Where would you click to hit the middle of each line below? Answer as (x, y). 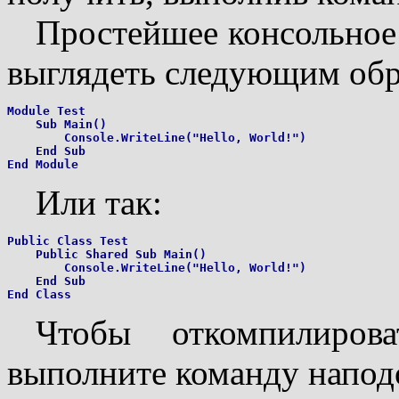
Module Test (46, 110)
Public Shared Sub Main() (107, 254)
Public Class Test (68, 240)
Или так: (99, 202)
